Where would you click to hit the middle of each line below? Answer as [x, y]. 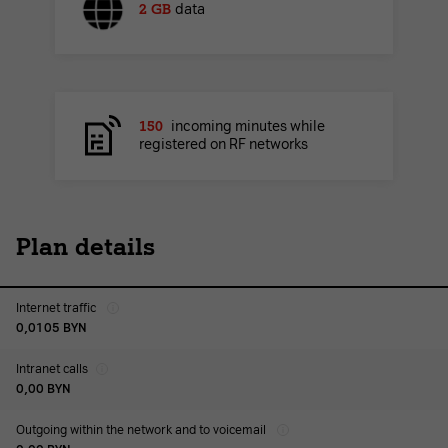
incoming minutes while [248, 126]
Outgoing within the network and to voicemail [142, 429]
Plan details [85, 246]
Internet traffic [57, 307]
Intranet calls [52, 368]
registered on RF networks [223, 144]
